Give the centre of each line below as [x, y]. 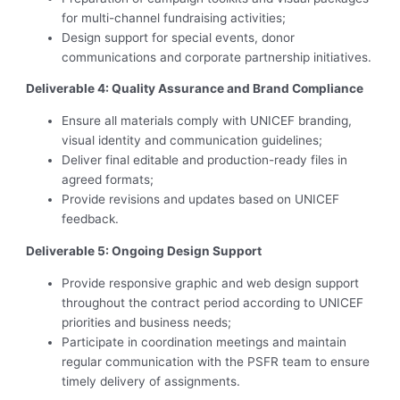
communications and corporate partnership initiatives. [217, 57]
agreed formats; [108, 180]
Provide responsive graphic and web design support [211, 283]
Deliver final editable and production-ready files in [205, 160]
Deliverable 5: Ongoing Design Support [144, 250]
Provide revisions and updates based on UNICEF [201, 200]
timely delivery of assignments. [151, 381]
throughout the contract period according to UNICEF [213, 302]
